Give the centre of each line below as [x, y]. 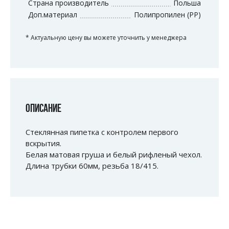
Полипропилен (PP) [167, 15]
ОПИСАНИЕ [43, 109]
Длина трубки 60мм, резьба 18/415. [92, 166]
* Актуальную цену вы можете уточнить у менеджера [106, 38]
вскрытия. [43, 143]
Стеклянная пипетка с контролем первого [102, 132]
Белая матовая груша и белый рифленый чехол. [114, 155]
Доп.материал [53, 15]
